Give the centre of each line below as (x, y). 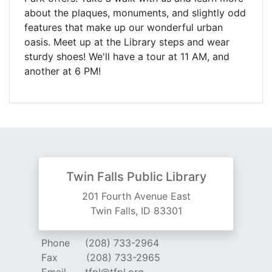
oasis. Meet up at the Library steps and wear (127, 42)
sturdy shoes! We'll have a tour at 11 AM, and (127, 57)
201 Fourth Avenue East (136, 196)
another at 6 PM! (63, 71)
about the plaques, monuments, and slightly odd (135, 13)
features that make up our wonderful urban (124, 28)
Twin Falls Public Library (136, 177)
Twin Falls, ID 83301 (136, 211)
